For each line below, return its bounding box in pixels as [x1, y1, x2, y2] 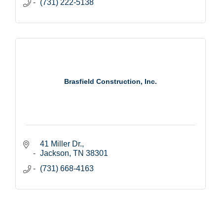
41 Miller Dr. [40, 139, 82, 148]
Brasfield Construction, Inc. [64, 77, 157, 86]
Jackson [40, 148, 69, 157]
